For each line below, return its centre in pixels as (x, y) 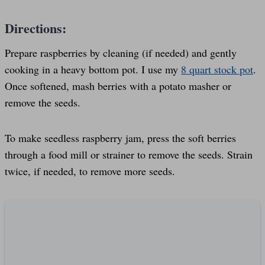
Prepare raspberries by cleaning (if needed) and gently (121, 52)
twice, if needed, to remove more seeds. (90, 171)
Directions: (35, 28)
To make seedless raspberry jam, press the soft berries (120, 138)
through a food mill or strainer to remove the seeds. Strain (129, 154)
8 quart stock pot (217, 69)
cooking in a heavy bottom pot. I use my (93, 69)
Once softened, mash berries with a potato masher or (118, 85)
